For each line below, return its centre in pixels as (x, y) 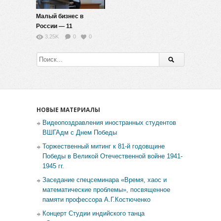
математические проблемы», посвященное (106, 190)
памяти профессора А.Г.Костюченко (96, 200)
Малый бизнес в (60, 16)
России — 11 (54, 26)
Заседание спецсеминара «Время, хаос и (105, 180)
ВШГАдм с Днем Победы (80, 132)
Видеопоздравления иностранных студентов (109, 123)
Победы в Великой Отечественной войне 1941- (112, 156)
